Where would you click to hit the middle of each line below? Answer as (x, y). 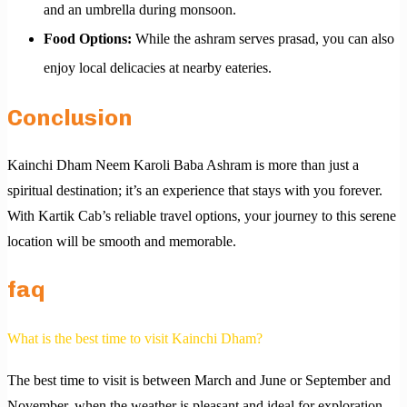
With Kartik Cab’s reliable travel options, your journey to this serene (202, 216)
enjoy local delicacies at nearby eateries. (158, 68)
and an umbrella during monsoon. (140, 10)
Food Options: (88, 39)
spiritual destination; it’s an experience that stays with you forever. (195, 191)
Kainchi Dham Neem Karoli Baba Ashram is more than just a (183, 165)
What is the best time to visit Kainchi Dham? (135, 339)
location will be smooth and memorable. (122, 242)
